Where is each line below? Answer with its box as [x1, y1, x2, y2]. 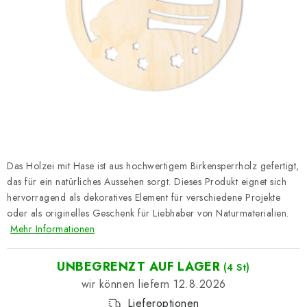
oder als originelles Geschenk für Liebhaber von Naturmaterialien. [7, 206, 289, 220]
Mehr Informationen [10, 222, 95, 236]
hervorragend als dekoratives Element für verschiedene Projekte [7, 191, 280, 204]
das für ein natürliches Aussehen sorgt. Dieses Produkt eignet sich [7, 175, 286, 188]
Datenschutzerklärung [11, 4, 103, 18]
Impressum [118, 4, 163, 18]
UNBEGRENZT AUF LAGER [57, 258, 221, 275]
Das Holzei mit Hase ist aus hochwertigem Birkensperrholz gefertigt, [7, 159, 299, 173]
